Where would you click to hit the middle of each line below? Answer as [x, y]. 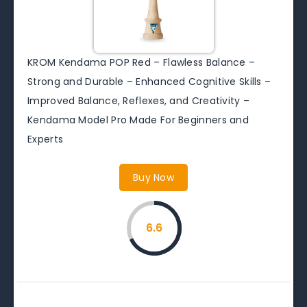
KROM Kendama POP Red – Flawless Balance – [142, 62]
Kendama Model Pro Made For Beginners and [138, 120]
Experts [46, 139]
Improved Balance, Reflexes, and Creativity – [139, 100]
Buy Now [153, 177]
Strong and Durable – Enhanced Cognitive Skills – [149, 81]
